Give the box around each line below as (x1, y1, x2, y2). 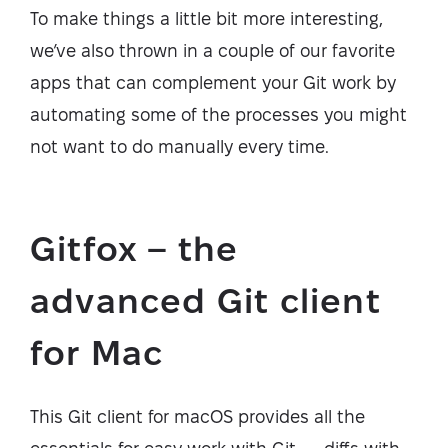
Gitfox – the (30, 230, 239, 267)
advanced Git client (30, 282, 381, 319)
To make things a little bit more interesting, (30, 9, 383, 28)
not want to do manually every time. (30, 137, 329, 156)
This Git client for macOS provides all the (30, 407, 365, 426)
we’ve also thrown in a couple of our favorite (30, 41, 395, 60)
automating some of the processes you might (30, 105, 407, 124)
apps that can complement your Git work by (30, 73, 396, 92)
